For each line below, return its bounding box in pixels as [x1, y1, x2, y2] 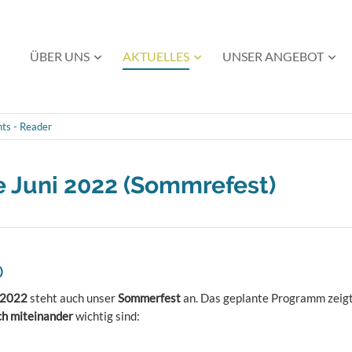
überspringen [18, 60, 86, 74]
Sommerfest [118, 291, 183, 305]
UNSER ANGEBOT [222, 49, 324, 64]
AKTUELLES [123, 49, 189, 64]
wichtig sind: [73, 309, 140, 323]
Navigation [18, 42, 75, 56]
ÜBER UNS [30, 49, 90, 64]
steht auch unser [30, 291, 118, 305]
